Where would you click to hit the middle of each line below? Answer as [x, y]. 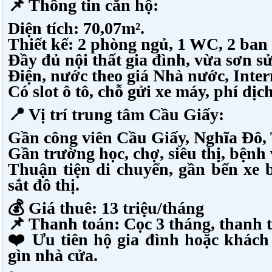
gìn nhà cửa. [53, 255]
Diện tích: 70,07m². [76, 28]
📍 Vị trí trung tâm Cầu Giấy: [116, 114]
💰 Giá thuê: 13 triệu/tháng [106, 208]
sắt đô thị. [44, 185]
